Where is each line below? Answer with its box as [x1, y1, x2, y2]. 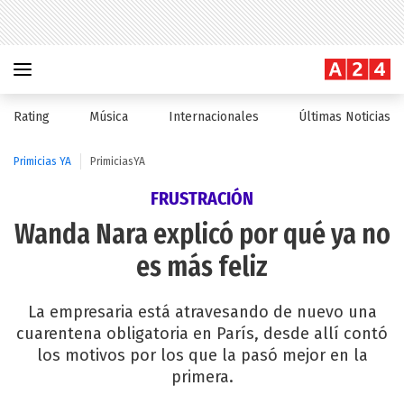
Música [89, 109, 129, 124]
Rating [14, 109, 50, 124]
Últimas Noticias [298, 109, 390, 124]
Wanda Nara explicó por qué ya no [14, 218, 390, 251]
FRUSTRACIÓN [151, 188, 253, 209]
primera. [170, 367, 234, 387]
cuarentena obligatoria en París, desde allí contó [16, 324, 388, 344]
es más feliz [136, 251, 268, 283]
